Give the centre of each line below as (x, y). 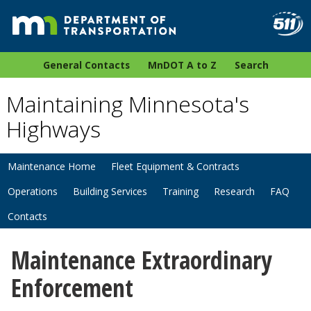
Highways (53, 129)
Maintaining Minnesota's (127, 104)
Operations (33, 192)
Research (234, 192)
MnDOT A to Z (182, 65)
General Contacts (86, 65)
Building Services (110, 192)
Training (180, 192)
